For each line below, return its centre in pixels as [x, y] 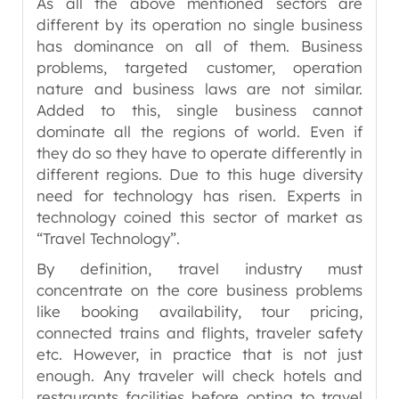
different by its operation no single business [199, 24]
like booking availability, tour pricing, [199, 311]
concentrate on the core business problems [199, 290]
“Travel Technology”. [108, 238]
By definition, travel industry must [199, 269]
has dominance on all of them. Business [199, 46]
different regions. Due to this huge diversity [199, 174]
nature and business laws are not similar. [199, 89]
